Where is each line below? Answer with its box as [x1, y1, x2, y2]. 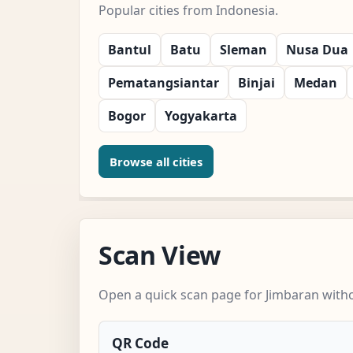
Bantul [108, 40, 151, 58]
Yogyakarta [165, 106, 237, 124]
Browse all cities [110, 153, 203, 169]
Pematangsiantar [108, 73, 219, 91]
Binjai [238, 73, 275, 91]
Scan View [98, 237, 221, 272]
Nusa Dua [286, 40, 348, 58]
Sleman [220, 40, 267, 58]
